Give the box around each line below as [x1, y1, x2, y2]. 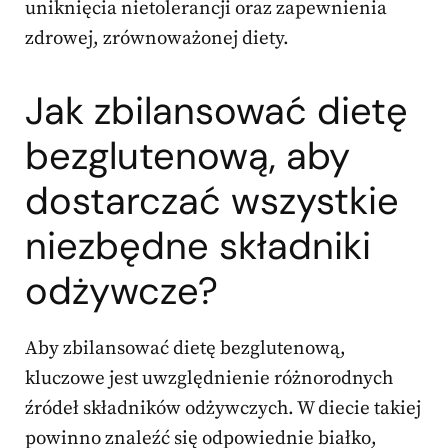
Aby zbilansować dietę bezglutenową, [25, 337, 346, 361]
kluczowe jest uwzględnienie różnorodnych [25, 367, 393, 391]
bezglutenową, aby [25, 131, 350, 182]
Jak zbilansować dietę [25, 86, 408, 137]
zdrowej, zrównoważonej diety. [25, 27, 289, 51]
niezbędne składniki [25, 221, 371, 272]
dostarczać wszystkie [25, 176, 399, 227]
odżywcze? [25, 266, 218, 317]
